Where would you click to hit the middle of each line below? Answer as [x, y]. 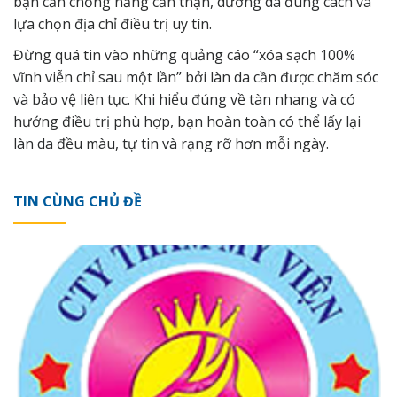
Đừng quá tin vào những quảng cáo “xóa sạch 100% [184, 55]
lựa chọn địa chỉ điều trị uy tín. [113, 24]
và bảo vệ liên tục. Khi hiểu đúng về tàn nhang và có [184, 100]
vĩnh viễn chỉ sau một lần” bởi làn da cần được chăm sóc [196, 78]
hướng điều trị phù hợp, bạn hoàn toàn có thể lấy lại [187, 122]
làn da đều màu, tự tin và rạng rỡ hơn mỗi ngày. [171, 144]
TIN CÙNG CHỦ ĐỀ [78, 202]
